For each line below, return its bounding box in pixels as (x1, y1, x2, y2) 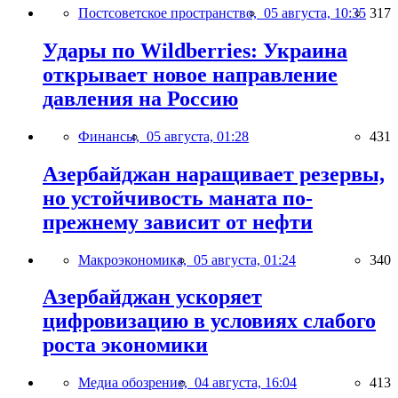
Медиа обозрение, (78, 375, 195, 391)
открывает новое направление (43, 62, 338, 86)
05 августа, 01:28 (147, 128, 249, 144)
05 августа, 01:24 (194, 251, 296, 267)
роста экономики (43, 333, 208, 357)
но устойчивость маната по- (43, 186, 313, 210)
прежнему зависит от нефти (43, 210, 313, 234)
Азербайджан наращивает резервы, (43, 162, 385, 186)
